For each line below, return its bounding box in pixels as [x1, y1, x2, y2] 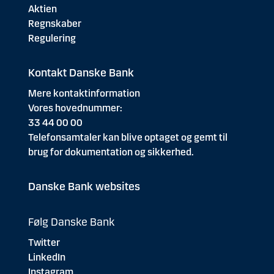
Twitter [28, 237, 60, 248]
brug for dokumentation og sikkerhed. [28, 146, 194, 158]
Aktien [28, 3, 57, 15]
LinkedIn [28, 251, 65, 263]
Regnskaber [28, 18, 81, 29]
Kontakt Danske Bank [28, 66, 134, 80]
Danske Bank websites [28, 180, 140, 193]
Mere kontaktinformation [28, 87, 140, 99]
